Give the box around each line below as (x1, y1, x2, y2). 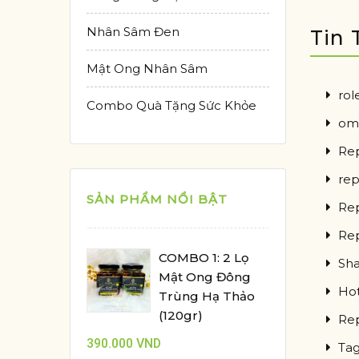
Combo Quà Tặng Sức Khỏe (87, 98, 256, 113)
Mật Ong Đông (159, 269, 251, 284)
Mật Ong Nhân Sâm (87, 61, 208, 76)
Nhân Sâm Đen (87, 24, 179, 39)
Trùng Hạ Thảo (159, 288, 255, 304)
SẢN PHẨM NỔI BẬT (87, 192, 228, 207)
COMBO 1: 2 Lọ (159, 250, 249, 265)
